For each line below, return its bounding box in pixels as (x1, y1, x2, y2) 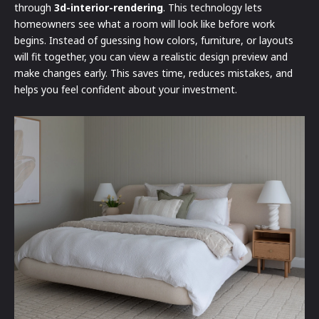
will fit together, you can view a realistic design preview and (14, 49, 288, 63)
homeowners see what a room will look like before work (14, 16, 275, 31)
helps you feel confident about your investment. (14, 82, 237, 96)
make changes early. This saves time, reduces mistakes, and (14, 66, 293, 80)
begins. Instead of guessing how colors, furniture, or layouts (14, 33, 293, 47)
